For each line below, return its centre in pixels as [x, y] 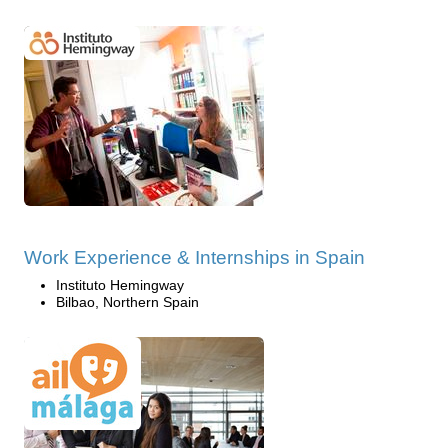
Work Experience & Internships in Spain [194, 258]
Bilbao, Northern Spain [127, 302]
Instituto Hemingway [120, 285]
